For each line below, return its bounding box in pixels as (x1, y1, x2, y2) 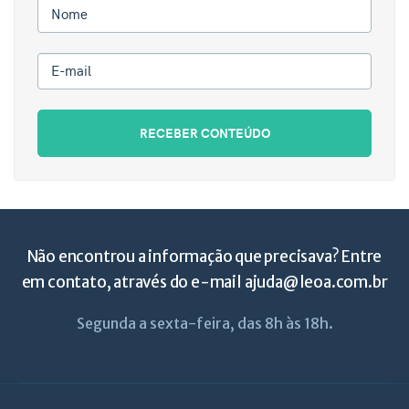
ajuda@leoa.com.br (244, 272, 388, 292)
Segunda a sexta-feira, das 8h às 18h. (76, 314, 333, 332)
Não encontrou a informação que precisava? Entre (26, 246, 383, 267)
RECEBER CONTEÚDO (139, 124, 270, 142)
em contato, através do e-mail (21, 272, 245, 292)
